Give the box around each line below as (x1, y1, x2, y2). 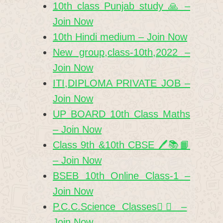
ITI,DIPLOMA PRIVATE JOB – (53, 77, 190, 89)
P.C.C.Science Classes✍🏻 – (53, 201, 187, 212)
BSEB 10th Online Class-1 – (53, 170, 190, 181)
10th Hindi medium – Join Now (53, 31, 187, 42)
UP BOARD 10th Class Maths (53, 108, 190, 119)
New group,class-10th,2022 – (53, 46, 190, 58)
